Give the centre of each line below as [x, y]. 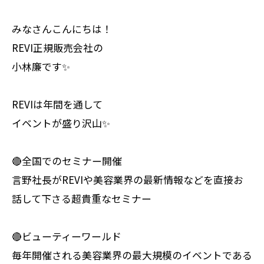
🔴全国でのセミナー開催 [67, 160]
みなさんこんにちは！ [62, 28]
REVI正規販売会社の [57, 47]
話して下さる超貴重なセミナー [82, 198]
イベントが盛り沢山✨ [61, 123]
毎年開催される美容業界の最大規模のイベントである [132, 255]
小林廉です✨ [41, 66]
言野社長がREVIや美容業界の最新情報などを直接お [128, 179]
